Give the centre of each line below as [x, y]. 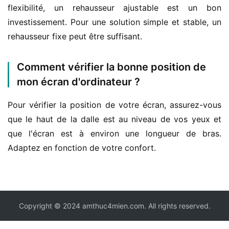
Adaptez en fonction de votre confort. [82, 148]
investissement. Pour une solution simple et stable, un [114, 22]
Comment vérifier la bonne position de [111, 67]
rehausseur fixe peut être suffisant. [75, 36]
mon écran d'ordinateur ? [78, 82]
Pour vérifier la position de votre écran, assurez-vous [114, 105]
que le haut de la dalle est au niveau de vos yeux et [114, 119]
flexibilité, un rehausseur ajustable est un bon [114, 8]
